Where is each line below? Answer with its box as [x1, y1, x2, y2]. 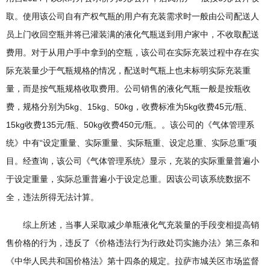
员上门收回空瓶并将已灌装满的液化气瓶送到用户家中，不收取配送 [6, 30, 259, 39]
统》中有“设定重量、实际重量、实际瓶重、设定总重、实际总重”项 [6, 138, 257, 148]
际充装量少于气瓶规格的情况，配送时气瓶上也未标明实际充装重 [6, 66, 251, 75]
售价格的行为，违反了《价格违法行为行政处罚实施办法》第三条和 [6, 238, 259, 248]
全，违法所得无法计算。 [6, 192, 99, 202]
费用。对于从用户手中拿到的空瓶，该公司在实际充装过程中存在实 [6, 48, 259, 57]
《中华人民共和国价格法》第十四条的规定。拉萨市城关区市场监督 [6, 256, 259, 266]
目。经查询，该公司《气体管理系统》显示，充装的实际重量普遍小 [6, 156, 259, 166]
